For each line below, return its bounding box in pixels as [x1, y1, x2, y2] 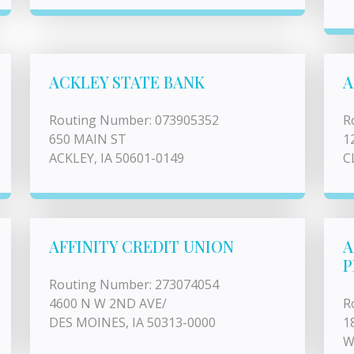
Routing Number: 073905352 [49, 111, 219, 129]
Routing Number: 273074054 [49, 276, 219, 293]
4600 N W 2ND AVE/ [49, 295, 167, 312]
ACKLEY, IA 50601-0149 [49, 149, 184, 167]
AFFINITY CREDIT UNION [49, 235, 234, 257]
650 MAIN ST [49, 130, 126, 148]
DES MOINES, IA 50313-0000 [49, 314, 216, 331]
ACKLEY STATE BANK [49, 71, 205, 92]
